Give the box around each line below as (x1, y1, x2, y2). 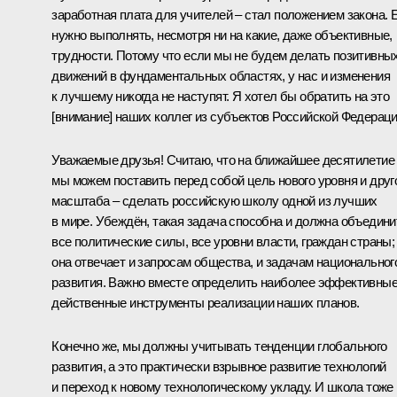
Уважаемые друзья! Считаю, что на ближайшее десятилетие (51, 152, 394, 167)
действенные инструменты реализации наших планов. (51, 294, 360, 310)
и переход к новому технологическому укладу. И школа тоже (51, 378, 393, 394)
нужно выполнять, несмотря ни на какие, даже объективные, (51, 27, 393, 43)
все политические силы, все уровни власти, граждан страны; (51, 233, 395, 249)
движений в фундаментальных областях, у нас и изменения (51, 67, 390, 83)
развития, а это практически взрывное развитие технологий (51, 358, 386, 374)
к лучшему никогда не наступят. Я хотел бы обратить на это (51, 88, 390, 104)
